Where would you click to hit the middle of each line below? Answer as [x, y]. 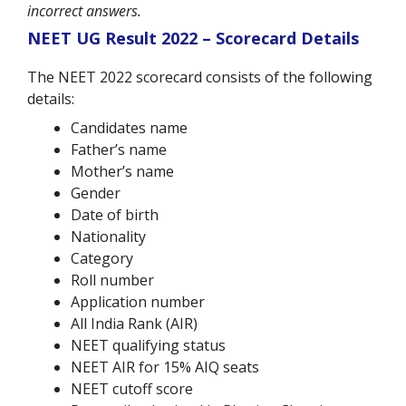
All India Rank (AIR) [134, 324]
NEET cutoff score [132, 389]
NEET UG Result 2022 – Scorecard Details [193, 39]
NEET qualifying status [148, 346]
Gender [96, 193]
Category [102, 259]
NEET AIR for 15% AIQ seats [165, 367]
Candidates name [129, 128]
